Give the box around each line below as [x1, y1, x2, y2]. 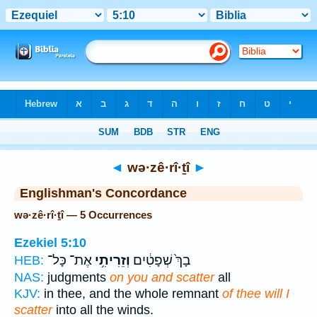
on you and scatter [110, 270, 214, 284]
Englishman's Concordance [20, 186, 187, 200]
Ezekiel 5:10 [14, 235, 86, 250]
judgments [44, 270, 110, 284]
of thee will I [222, 286, 289, 301]
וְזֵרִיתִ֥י [92, 252, 130, 268]
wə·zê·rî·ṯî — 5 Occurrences [14, 209, 152, 221]
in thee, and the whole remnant [40, 286, 222, 301]
